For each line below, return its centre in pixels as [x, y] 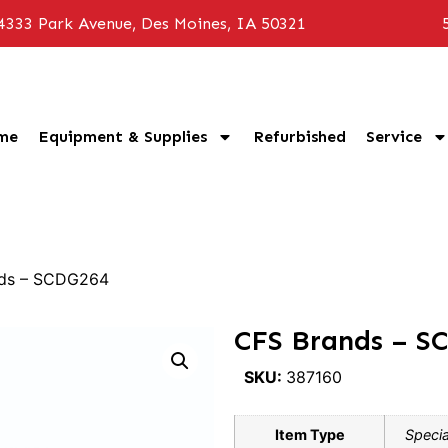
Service [394, 136]
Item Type [309, 434]
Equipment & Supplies [122, 136]
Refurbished [299, 136]
